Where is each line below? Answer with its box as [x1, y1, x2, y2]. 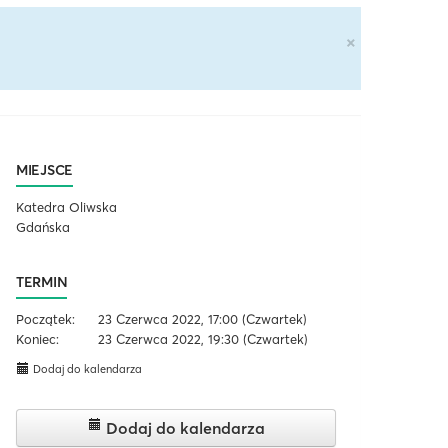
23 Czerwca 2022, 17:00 [98, 311, 239, 327]
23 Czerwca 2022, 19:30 [98, 331, 240, 347]
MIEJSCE [16, 161, 73, 179]
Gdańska [16, 219, 70, 235]
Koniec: [16, 331, 59, 347]
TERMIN [16, 273, 68, 291]
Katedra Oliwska [16, 199, 117, 215]
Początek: [16, 311, 75, 327]
